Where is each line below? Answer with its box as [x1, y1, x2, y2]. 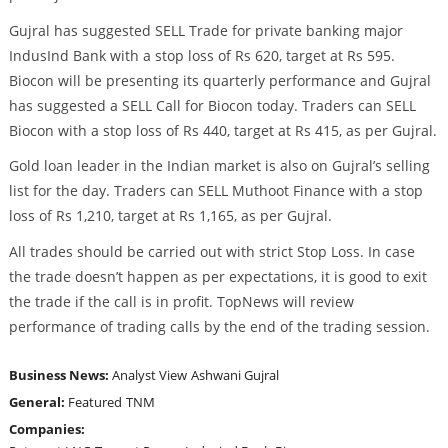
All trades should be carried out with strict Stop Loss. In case [8, 242, 415, 262]
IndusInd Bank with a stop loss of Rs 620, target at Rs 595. [8, 45, 395, 65]
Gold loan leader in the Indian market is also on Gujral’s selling [8, 156, 430, 176]
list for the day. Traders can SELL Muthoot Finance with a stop [8, 181, 423, 201]
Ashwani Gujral [190, 366, 279, 385]
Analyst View [111, 366, 187, 385]
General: [8, 393, 68, 412]
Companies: [8, 420, 88, 439]
